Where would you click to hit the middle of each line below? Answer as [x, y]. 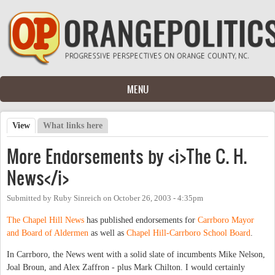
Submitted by [30, 198]
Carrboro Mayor [226, 220]
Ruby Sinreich [77, 198]
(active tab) [51, 125]
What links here [73, 125]
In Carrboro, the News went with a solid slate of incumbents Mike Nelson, [136, 254]
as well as [107, 233]
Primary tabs [44, 138]
